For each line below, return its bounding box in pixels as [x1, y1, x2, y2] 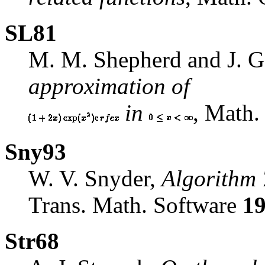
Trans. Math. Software [28, 192, 243, 218]
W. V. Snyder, [28, 165, 161, 191]
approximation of [28, 73, 190, 99]
